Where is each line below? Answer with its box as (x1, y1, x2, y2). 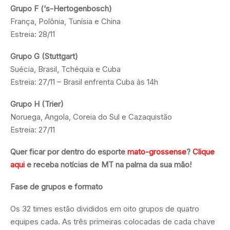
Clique (193, 146, 215, 157)
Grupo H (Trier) (10, 99, 64, 109)
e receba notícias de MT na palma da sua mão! (25, 159, 191, 169)
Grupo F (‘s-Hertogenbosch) (10, 3, 112, 13)
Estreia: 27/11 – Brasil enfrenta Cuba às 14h (10, 76, 158, 87)
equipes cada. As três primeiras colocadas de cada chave (10, 216, 215, 226)
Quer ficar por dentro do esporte (10, 146, 127, 157)
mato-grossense (127, 146, 186, 157)
